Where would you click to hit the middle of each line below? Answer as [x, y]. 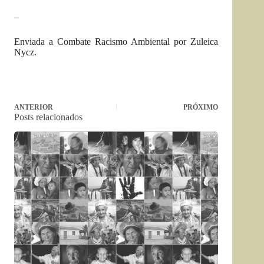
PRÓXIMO [201, 108]
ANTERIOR [34, 108]
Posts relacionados [48, 117]
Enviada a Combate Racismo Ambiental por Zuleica [116, 42]
